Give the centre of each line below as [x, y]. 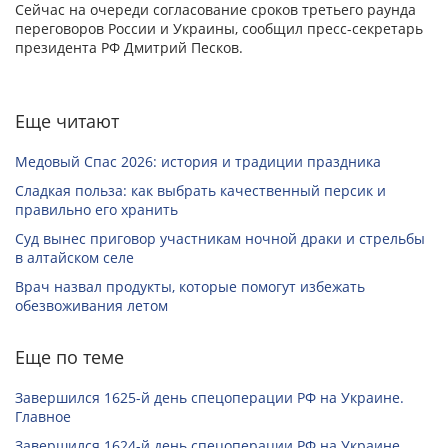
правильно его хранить [96, 210]
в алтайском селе [74, 258]
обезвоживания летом [91, 306]
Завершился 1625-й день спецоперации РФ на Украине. [209, 398]
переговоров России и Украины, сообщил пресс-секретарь [219, 29]
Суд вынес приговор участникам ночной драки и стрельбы [220, 239]
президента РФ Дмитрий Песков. [129, 48]
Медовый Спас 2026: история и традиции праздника [198, 162]
